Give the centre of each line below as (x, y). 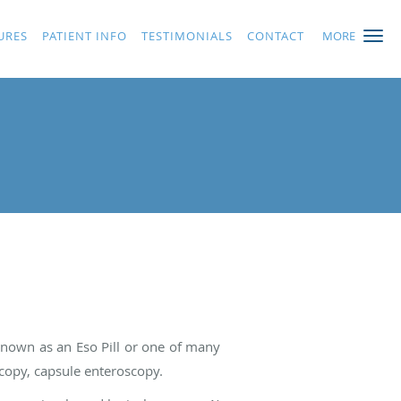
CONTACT (276, 36)
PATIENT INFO (85, 36)
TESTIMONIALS (187, 36)
